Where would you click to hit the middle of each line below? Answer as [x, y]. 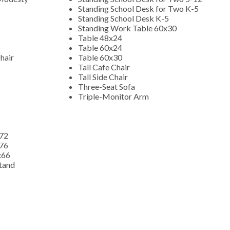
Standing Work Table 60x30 [127, 28]
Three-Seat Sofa [107, 86]
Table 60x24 [101, 47]
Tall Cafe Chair [105, 67]
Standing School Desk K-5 [124, 18]
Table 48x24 [101, 37]
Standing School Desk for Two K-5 [139, 8]
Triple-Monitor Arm [113, 96]
